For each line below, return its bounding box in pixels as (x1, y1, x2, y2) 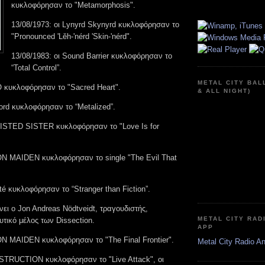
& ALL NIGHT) (198, 87, 251, 94)
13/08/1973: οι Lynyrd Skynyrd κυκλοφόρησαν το (11, 20, 179, 29)
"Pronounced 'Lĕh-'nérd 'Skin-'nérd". (11, 31, 132, 41)
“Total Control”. (11, 63, 62, 72)
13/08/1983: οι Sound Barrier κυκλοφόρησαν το (11, 51, 172, 60)
